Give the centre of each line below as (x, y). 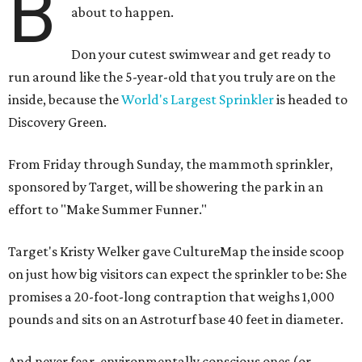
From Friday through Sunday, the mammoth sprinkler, (170, 164)
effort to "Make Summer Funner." (107, 209)
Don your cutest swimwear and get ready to (201, 54)
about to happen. (123, 12)
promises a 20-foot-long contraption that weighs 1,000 (171, 297)
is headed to (312, 99)
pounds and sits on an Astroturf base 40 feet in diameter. (176, 319)
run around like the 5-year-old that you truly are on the (172, 77)
